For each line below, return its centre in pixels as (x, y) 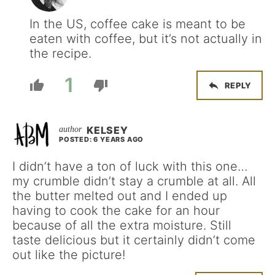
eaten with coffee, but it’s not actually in (146, 39)
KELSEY (107, 130)
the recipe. (60, 54)
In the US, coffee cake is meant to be (137, 24)
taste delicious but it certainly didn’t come (134, 240)
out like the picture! (69, 255)
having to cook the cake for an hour (116, 211)
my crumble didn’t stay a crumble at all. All (134, 181)
